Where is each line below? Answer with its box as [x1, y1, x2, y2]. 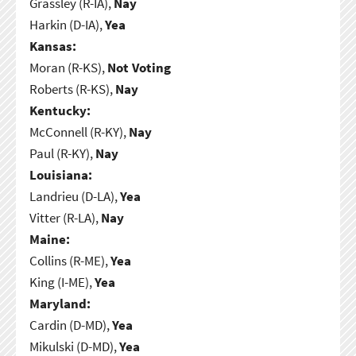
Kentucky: [29, 101, 91, 119]
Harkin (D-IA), [29, 15, 105, 33]
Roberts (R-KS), [29, 79, 115, 98]
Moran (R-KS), [29, 58, 107, 76]
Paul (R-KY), [29, 144, 95, 162]
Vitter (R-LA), [29, 208, 101, 226]
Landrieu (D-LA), [29, 187, 120, 205]
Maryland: [29, 294, 91, 312]
